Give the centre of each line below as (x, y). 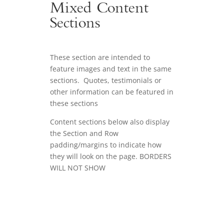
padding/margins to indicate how (106, 145)
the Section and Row (84, 133)
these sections (75, 103)
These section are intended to (100, 57)
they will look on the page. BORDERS (111, 156)
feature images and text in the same (111, 69)
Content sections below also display (110, 122)
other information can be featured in (112, 92)
